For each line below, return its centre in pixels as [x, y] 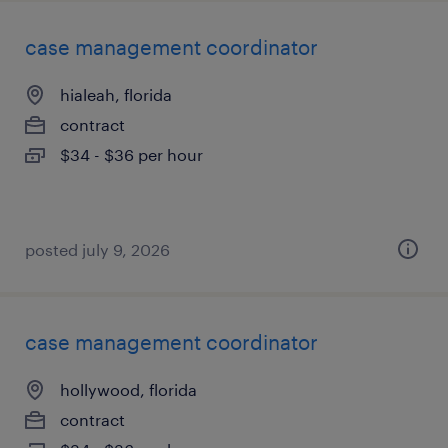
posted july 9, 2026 [97, 249]
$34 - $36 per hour [131, 154]
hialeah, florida [116, 94]
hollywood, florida [128, 389]
